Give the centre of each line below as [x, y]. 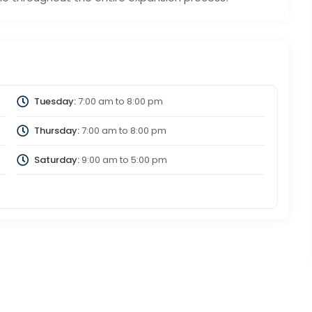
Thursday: [56, 130]
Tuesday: [55, 102]
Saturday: [56, 159]
